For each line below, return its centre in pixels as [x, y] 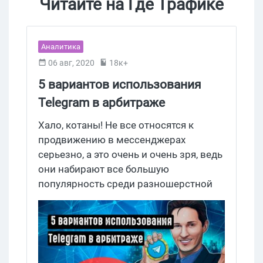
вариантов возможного [95, 213]
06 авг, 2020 [71, 63]
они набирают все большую [104, 169]
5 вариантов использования [120, 84]
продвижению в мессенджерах [112, 139]
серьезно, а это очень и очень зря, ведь [130, 154]
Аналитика [61, 46]
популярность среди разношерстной [125, 183]
